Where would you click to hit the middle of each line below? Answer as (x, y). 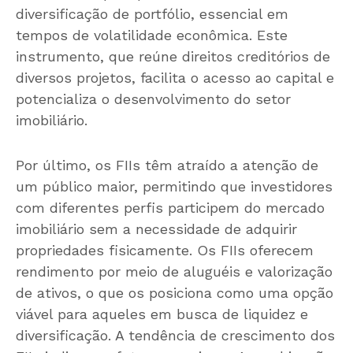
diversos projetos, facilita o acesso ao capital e (175, 78)
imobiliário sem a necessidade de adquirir (156, 229)
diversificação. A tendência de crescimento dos (175, 336)
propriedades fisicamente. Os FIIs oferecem (165, 251)
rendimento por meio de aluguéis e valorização (174, 272)
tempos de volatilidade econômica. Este (152, 35)
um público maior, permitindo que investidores (174, 187)
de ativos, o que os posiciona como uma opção (175, 293)
